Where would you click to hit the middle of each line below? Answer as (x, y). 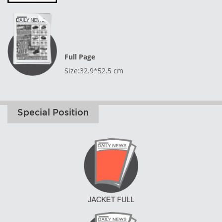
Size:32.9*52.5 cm (94, 70)
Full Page (80, 56)
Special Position (53, 112)
